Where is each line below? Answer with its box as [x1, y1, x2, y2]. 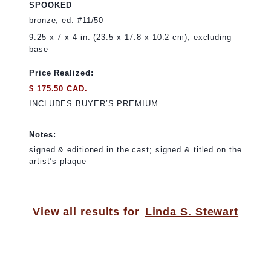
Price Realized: [29, 68, 94, 78]
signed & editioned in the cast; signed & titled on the [29, 145, 242, 154]
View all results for [32, 206, 140, 218]
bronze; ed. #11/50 [29, 16, 104, 25]
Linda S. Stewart [145, 206, 239, 218]
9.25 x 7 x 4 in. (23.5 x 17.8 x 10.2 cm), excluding [29, 33, 232, 42]
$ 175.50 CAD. [29, 83, 88, 93]
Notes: [29, 129, 56, 139]
